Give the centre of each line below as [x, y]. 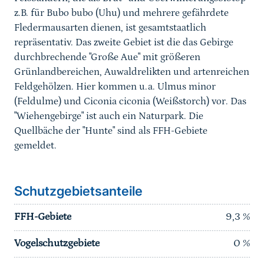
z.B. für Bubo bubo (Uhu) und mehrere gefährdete [121, 13]
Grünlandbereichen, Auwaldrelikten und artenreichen [132, 72]
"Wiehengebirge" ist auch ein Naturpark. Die [109, 116]
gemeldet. [35, 146]
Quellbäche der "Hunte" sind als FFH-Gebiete [111, 131]
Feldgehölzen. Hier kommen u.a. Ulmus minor [115, 87]
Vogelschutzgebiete [57, 244]
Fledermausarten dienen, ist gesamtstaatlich [110, 28]
